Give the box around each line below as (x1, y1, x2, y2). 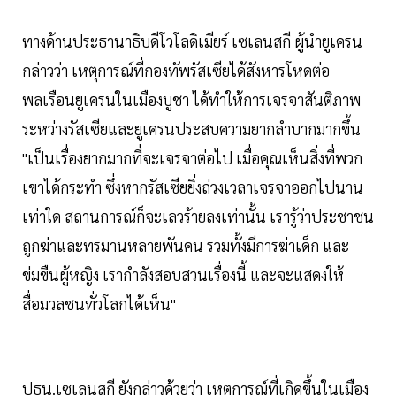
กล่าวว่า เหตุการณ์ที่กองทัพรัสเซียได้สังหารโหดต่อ (22, 60, 330, 81)
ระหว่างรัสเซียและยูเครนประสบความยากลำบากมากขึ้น (22, 118, 361, 140)
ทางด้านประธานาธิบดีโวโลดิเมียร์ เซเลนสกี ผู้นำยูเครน (22, 31, 362, 52)
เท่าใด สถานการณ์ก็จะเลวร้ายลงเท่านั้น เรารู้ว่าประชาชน (22, 206, 374, 227)
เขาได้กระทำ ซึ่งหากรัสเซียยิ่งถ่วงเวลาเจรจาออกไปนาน (22, 177, 363, 198)
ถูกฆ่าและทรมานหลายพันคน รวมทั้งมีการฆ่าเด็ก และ (22, 235, 349, 256)
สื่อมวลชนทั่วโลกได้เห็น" (22, 293, 176, 315)
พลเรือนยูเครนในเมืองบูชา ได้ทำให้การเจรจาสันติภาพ (22, 89, 361, 110)
